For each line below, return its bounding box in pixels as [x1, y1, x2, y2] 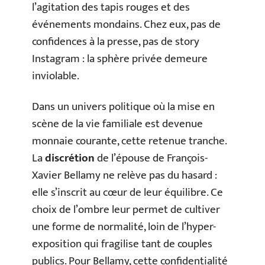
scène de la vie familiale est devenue [32, 114, 203, 133]
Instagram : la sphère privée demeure [32, 50, 208, 68]
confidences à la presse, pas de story [32, 33, 199, 51]
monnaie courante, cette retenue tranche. [32, 131, 227, 150]
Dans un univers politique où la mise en [32, 97, 215, 116]
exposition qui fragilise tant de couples [32, 234, 212, 253]
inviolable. [32, 67, 79, 85]
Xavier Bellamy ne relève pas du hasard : [32, 166, 217, 185]
